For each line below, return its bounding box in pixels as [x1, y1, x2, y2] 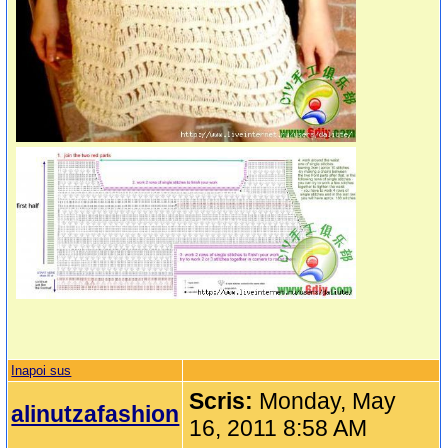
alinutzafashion [11, 401, 180, 428]
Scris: [189, 388, 260, 415]
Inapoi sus [11, 363, 72, 379]
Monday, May [259, 388, 397, 415]
